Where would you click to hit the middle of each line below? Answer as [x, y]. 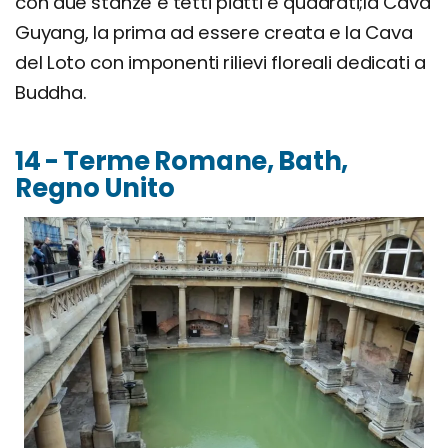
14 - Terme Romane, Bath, [182, 160]
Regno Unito [95, 187]
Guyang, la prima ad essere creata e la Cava [214, 32]
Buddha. [51, 92]
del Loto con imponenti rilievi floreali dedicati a [220, 62]
